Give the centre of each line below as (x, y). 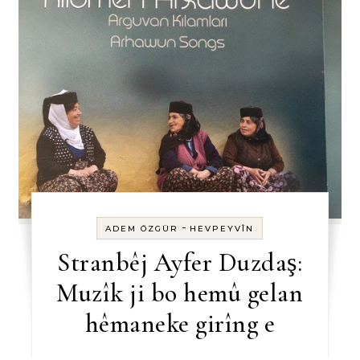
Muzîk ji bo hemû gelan (180, 293)
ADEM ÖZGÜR (142, 229)
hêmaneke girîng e (180, 324)
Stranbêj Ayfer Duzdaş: (180, 263)
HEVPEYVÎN (222, 229)
